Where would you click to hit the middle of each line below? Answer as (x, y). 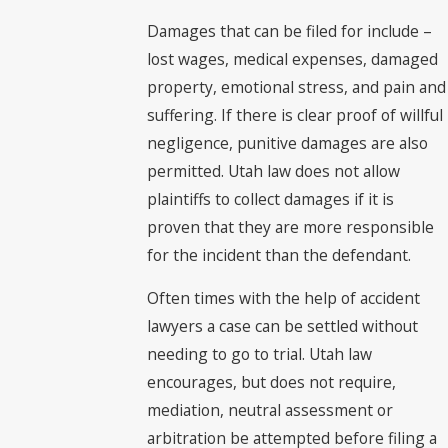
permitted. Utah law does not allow (274, 170)
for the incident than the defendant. (279, 254)
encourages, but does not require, (272, 382)
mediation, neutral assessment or (270, 410)
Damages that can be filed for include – (290, 30)
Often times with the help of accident (284, 298)
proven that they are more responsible (291, 226)
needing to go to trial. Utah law (260, 354)
